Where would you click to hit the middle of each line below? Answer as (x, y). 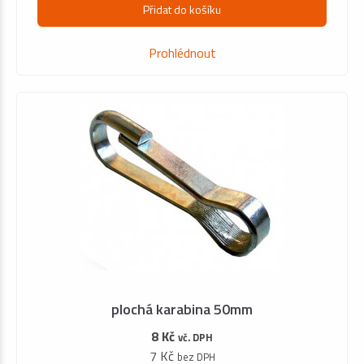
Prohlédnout (182, 52)
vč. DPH (195, 337)
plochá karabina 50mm (182, 309)
